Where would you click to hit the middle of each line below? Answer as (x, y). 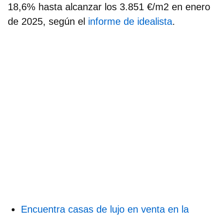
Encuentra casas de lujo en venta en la (105, 209)
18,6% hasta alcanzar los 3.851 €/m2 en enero (109, 7)
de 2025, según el (48, 21)
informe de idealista (130, 21)
